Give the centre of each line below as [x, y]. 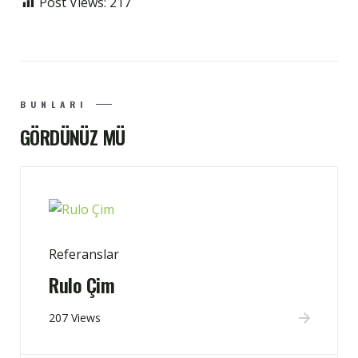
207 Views [75, 318]
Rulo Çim [82, 285]
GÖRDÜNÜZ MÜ [73, 137]
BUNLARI [54, 105]
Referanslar [84, 255]
